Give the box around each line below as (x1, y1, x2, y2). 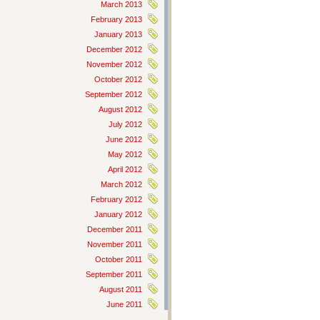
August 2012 (99, 105, 142, 114)
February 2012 (91, 195, 142, 204)
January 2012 (94, 210, 142, 219)
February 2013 (91, 15, 142, 24)
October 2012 (94, 75, 142, 84)
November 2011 (87, 240, 142, 249)
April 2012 (108, 165, 142, 174)
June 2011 (106, 300, 142, 309)
